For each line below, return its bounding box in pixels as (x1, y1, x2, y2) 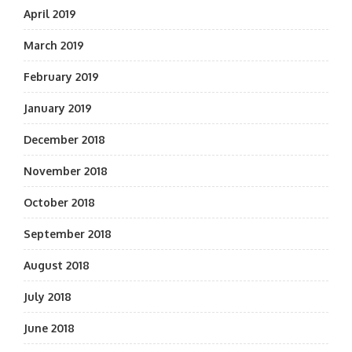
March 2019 (24, 38, 84, 52)
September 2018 (24, 227, 112, 240)
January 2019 (24, 101, 92, 115)
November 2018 (24, 164, 108, 178)
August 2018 (24, 258, 90, 272)
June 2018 (24, 321, 75, 335)
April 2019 (24, 7, 76, 20)
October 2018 (24, 196, 95, 209)
